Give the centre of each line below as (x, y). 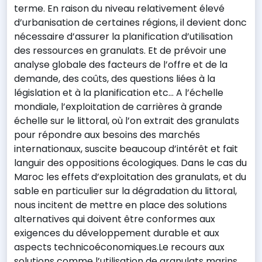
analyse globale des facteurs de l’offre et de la (121, 65)
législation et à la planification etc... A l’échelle (119, 93)
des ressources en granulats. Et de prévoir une (120, 51)
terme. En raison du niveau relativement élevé (119, 8)
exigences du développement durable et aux (117, 233)
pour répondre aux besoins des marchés (107, 135)
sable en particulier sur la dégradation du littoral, (125, 191)
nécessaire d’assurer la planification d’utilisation (123, 37)
